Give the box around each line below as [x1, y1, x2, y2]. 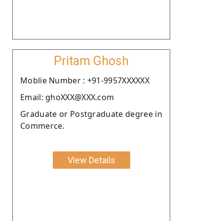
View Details [67, 154, 115, 165]
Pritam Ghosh [54, 53, 129, 68]
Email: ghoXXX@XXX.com [20, 91, 114, 103]
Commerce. [20, 120, 65, 131]
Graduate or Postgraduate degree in [20, 108, 162, 119]
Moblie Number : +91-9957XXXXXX [20, 74, 149, 86]
